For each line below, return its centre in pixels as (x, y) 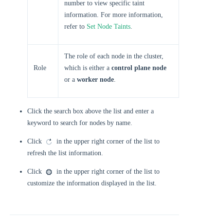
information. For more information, (114, 15)
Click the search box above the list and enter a (91, 111)
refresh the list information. (65, 153)
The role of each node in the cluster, (114, 56)
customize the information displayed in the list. (92, 183)
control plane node (139, 68)
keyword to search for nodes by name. (80, 123)
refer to (75, 27)
